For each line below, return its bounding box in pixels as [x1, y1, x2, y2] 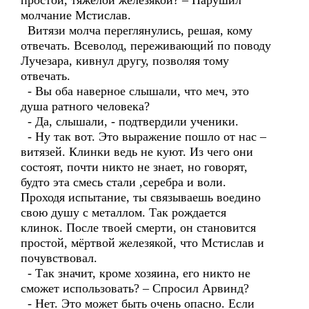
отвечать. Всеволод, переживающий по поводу [21, 39, 271, 52]
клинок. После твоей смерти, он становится [21, 221, 256, 235]
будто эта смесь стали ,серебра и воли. [21, 175, 226, 189]
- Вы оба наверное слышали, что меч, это [21, 84, 249, 98]
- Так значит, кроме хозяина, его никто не [21, 266, 250, 280]
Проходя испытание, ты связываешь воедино [21, 190, 261, 204]
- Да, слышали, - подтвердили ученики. [21, 114, 239, 128]
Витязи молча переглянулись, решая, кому [21, 23, 252, 37]
